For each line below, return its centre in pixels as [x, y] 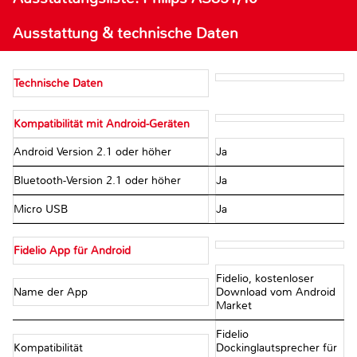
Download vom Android [275, 292]
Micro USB [42, 210]
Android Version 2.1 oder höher [94, 152]
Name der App [52, 292]
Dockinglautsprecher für [276, 348]
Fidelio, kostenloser [265, 279]
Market [233, 306]
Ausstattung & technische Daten [126, 33]
